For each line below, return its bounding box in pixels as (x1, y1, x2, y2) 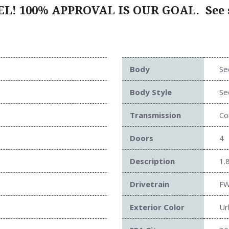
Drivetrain (130, 178, 169, 189)
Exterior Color (130, 201, 185, 212)
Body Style (130, 86, 172, 97)
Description (130, 155, 175, 166)
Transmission (130, 109, 181, 120)
